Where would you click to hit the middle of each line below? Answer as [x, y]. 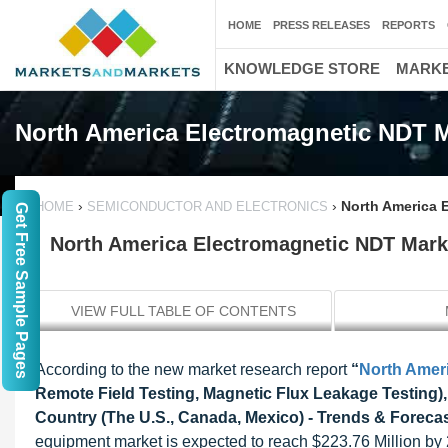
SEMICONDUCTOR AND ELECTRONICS [207, 206]
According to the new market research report [193, 369]
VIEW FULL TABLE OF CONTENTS [183, 311]
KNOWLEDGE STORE [302, 68]
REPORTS [408, 25]
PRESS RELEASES [321, 25]
